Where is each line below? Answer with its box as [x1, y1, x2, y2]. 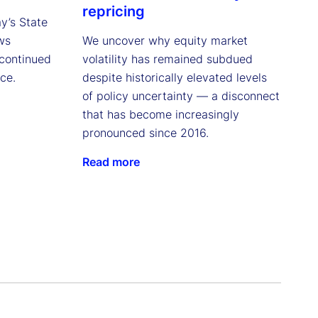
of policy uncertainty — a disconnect [82, 89, 280, 104]
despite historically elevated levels [82, 70, 267, 85]
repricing [82, 3, 145, 21]
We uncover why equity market [82, 33, 248, 48]
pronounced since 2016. [82, 126, 209, 141]
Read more [82, 155, 140, 170]
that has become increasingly [82, 107, 239, 122]
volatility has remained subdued [82, 52, 253, 67]
